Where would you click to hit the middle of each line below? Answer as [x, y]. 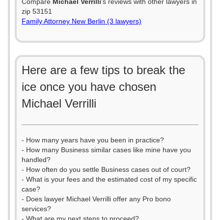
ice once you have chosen [89, 87]
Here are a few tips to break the [103, 70]
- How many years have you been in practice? [93, 140]
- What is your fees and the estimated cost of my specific [109, 179]
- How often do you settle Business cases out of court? [106, 169]
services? [36, 209]
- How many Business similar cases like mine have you [106, 150]
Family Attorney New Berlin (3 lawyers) [82, 21]
